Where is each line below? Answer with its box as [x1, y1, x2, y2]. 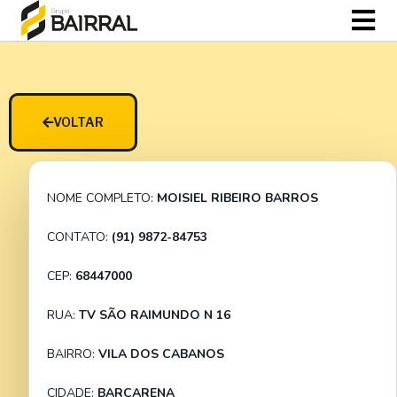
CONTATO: [47, 229, 112, 245]
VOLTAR [53, 114, 104, 129]
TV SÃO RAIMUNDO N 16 [79, 307, 230, 323]
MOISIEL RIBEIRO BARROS [157, 190, 318, 206]
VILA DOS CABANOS [98, 346, 224, 362]
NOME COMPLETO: [47, 190, 157, 206]
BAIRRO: [47, 346, 98, 362]
